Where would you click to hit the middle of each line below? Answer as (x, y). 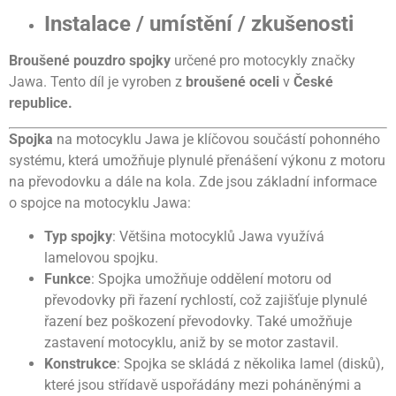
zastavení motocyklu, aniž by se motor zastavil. (191, 343)
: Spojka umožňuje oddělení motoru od (211, 279)
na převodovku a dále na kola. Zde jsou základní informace (193, 181)
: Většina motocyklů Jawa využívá (218, 237)
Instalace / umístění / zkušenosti (199, 24)
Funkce (68, 279)
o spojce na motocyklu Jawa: (100, 202)
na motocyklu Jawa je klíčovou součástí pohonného (217, 139)
